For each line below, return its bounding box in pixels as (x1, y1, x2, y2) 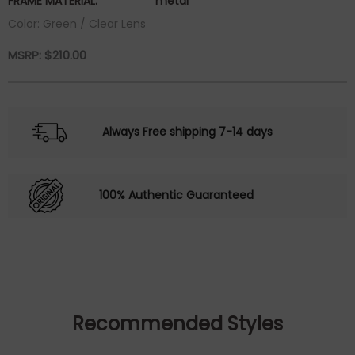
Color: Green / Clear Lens (8, 15, 146, 32)
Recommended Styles (72, 310, 283, 337)
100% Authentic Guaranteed (99, 186, 254, 203)
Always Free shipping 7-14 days (102, 123, 273, 139)
